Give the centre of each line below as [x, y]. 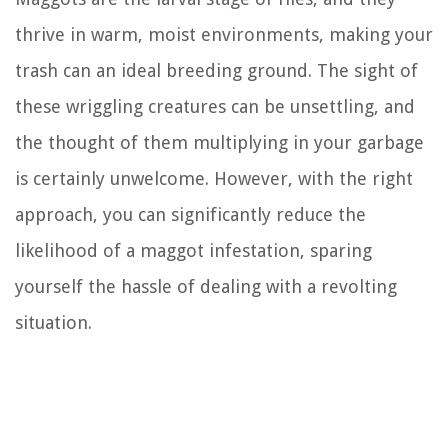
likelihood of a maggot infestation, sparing [193, 251]
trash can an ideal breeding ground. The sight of [216, 71]
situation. [53, 323]
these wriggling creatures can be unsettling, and [215, 107]
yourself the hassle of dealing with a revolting [206, 287]
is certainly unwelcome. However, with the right [214, 179]
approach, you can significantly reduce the [190, 215]
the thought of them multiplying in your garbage [219, 143]
